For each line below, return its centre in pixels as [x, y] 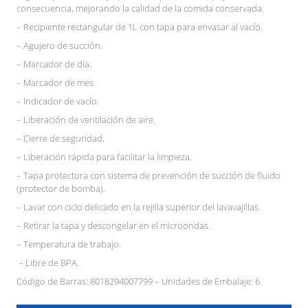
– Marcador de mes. [61, 82]
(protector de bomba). [65, 188]
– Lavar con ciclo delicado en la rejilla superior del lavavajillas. [143, 207]
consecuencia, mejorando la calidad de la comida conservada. [140, 8]
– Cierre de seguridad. [67, 138]
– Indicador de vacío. [63, 101]
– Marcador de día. [59, 64]
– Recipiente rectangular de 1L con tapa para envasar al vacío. [145, 26]
